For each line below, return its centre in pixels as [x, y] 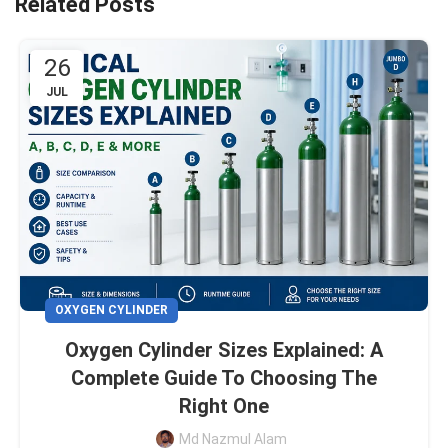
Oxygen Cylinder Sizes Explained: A [224, 349]
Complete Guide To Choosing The [224, 377]
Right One [224, 405]
